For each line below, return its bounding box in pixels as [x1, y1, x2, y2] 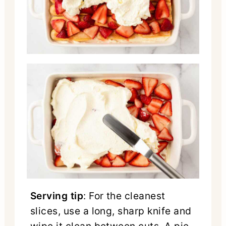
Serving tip [30, 190, 84, 202]
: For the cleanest [83, 190, 165, 202]
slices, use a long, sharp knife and [30, 205, 192, 217]
